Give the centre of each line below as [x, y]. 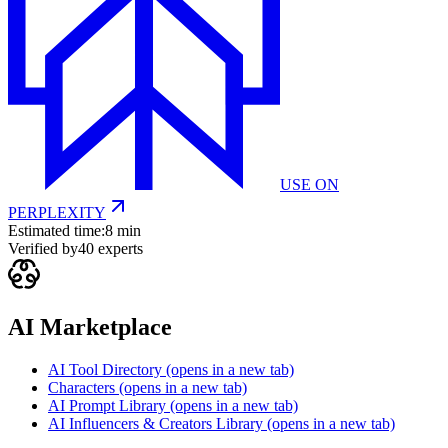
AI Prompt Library [107, 406]
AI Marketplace [90, 327]
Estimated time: [56, 231]
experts [118, 249]
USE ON [309, 185]
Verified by [43, 249]
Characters [81, 388]
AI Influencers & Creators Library [155, 424]
